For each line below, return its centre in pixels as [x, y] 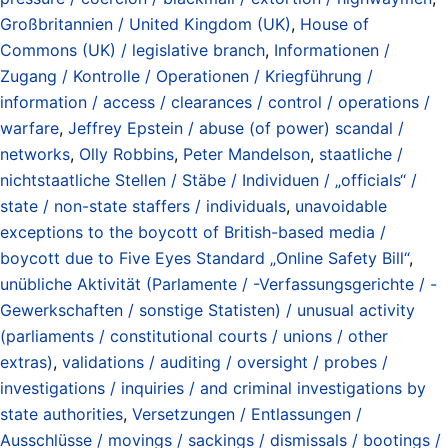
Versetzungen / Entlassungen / [247, 413]
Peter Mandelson [246, 153]
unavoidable [341, 205]
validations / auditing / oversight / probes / [225, 361]
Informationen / [332, 49]
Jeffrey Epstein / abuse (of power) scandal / [236, 127]
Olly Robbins [126, 153]
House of [334, 23]
